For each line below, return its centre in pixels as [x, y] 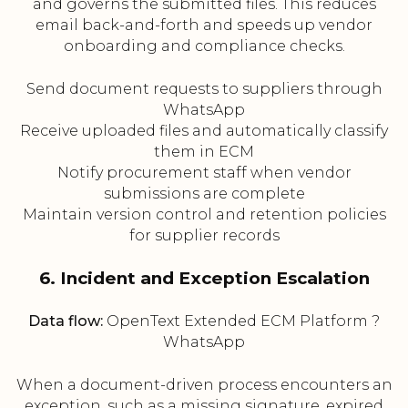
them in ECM [204, 152]
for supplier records [204, 236]
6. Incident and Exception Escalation [204, 279]
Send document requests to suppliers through [204, 89]
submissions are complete [204, 194]
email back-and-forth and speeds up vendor [204, 25]
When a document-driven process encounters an [204, 385]
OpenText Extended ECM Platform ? [241, 321]
